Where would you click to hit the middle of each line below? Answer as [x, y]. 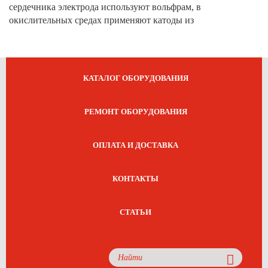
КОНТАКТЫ [135, 179]
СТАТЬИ [135, 212]
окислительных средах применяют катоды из [101, 20]
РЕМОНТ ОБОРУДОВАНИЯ [135, 112]
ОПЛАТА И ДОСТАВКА [135, 145]
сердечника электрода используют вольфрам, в [105, 7]
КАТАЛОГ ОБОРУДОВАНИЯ [135, 78]
